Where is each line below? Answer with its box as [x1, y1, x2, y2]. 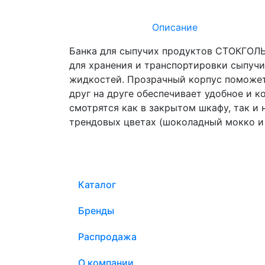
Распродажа [78, 230, 137, 243]
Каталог [78, 178, 116, 190]
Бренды [78, 204, 114, 216]
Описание [151, 21, 198, 33]
